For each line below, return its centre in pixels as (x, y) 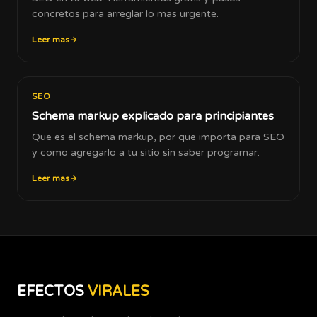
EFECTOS (52, 292)
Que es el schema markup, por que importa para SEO (158, 137)
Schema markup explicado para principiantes (153, 116)
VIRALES (119, 292)
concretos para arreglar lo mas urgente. (125, 14)
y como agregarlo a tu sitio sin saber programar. (146, 152)
